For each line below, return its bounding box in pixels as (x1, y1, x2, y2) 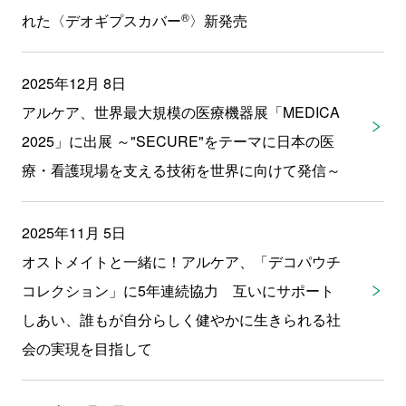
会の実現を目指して (21, 338, 152, 359)
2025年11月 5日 (21, 222, 126, 243)
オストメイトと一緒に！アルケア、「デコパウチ (21, 251, 341, 272)
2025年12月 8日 (21, 72, 126, 93)
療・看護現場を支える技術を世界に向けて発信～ (21, 159, 341, 180)
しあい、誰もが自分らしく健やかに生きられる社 (21, 309, 341, 330)
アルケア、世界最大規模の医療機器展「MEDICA (21, 101, 340, 122)
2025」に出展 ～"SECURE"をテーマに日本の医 (21, 130, 334, 151)
